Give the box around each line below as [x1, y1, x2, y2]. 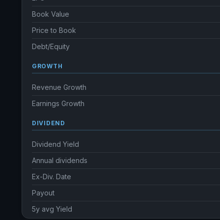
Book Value [32, 10, 69, 18]
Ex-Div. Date [32, 172, 71, 181]
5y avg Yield [32, 205, 72, 213]
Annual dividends [32, 156, 87, 165]
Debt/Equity [32, 42, 70, 51]
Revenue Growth [32, 83, 86, 91]
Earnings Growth [32, 99, 84, 108]
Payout [32, 189, 55, 197]
